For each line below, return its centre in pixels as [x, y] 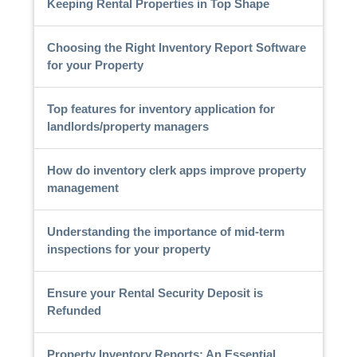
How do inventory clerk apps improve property [176, 170]
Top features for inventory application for [161, 108]
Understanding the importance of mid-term [165, 231]
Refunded [74, 310]
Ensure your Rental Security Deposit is [155, 292]
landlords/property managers [127, 126]
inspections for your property [128, 249]
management [82, 187]
